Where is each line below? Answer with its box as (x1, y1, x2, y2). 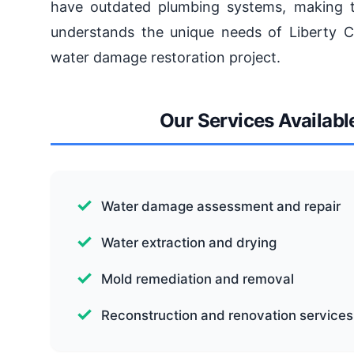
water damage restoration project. (51, 49, 281, 66)
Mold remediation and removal (101, 271, 294, 287)
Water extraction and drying (101, 235, 277, 250)
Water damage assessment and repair (101, 198, 341, 214)
